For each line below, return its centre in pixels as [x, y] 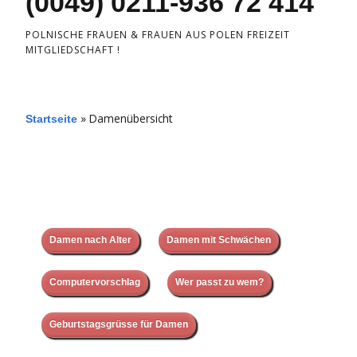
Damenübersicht [131, 119]
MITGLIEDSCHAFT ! [73, 50]
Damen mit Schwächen [219, 240]
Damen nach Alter [90, 240]
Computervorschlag [95, 282]
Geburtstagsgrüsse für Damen [119, 325]
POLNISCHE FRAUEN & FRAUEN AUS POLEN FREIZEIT [158, 35]
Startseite [51, 120]
